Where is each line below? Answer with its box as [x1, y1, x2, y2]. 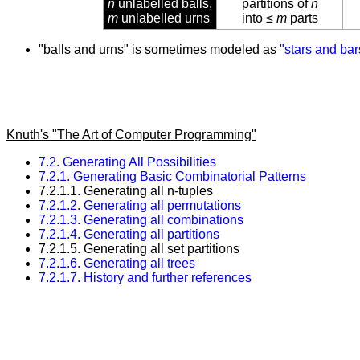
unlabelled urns [117, 11, 210, 26]
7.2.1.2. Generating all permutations [39, 198, 241, 213]
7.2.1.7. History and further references [39, 271, 252, 285]
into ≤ [241, 11, 276, 26]
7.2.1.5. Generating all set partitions [39, 242, 239, 256]
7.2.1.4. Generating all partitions [39, 227, 219, 242]
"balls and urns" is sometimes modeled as [39, 43, 280, 57]
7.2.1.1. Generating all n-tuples [39, 184, 213, 198]
